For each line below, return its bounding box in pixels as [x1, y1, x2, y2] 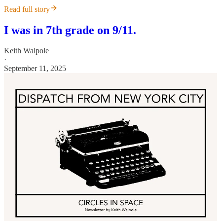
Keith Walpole [4, 46, 49, 55]
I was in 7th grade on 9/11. [4, 23, 136, 37]
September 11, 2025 [4, 64, 66, 73]
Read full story [4, 4, 50, 13]
